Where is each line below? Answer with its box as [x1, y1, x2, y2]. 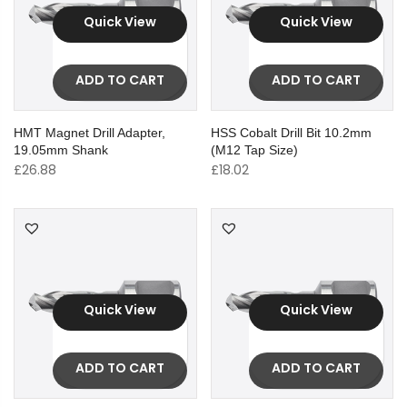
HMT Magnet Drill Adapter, [14, 124, 165, 140]
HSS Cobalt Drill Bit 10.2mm [210, 124, 372, 140]
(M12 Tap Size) [210, 142, 298, 157]
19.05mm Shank [14, 142, 108, 157]
